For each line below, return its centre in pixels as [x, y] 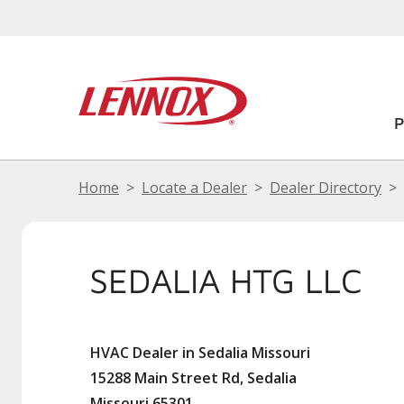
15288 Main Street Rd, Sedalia [193, 378]
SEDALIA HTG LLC [226, 280]
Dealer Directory [326, 188]
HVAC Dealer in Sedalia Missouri [200, 353]
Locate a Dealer [194, 188]
